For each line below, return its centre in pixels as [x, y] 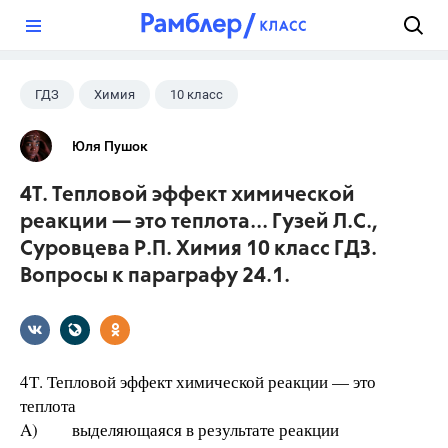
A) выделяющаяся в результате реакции [179, 429]
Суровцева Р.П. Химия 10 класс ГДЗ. [198, 249]
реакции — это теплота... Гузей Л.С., [199, 222]
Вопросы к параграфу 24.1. [155, 276]
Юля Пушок [110, 146]
